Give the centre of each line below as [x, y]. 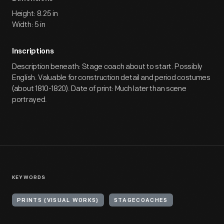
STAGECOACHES [141, 201]
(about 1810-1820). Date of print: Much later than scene [99, 89]
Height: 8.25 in [35, 14]
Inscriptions [33, 52]
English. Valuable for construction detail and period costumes [111, 78]
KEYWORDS [29, 178]
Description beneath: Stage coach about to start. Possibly [107, 67]
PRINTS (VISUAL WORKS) [58, 201]
